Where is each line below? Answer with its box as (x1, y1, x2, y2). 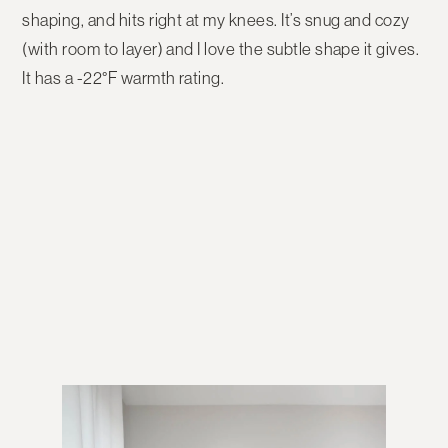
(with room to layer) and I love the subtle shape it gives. (22, 38, 420, 59)
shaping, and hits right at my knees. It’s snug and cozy (22, 9, 410, 30)
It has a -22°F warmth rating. (22, 67, 225, 88)
